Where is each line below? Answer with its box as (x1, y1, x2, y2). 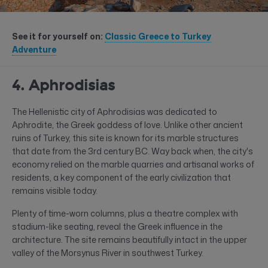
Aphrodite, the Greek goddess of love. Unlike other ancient (12, 118, 243, 130)
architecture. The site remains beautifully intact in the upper (12, 233, 247, 245)
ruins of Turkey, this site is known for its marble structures (12, 132, 239, 144)
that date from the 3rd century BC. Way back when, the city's (12, 145, 253, 157)
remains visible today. (12, 184, 98, 196)
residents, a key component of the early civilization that (12, 171, 231, 183)
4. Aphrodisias (12, 77, 115, 94)
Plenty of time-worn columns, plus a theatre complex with (12, 207, 238, 219)
